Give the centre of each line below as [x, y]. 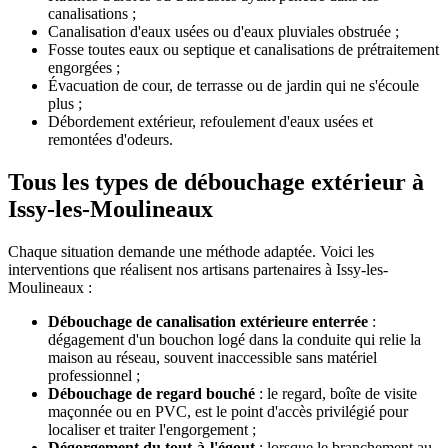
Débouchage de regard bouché [151, 394]
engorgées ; [84, 68]
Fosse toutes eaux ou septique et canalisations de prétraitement [243, 50]
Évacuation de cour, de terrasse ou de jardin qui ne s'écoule [233, 86]
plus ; [65, 104]
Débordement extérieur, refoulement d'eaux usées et [210, 122]
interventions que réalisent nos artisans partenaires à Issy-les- [198, 270]
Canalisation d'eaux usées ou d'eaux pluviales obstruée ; [223, 32]
